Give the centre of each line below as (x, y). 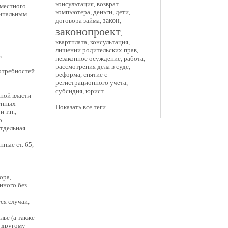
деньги (103, 12)
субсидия (69, 91)
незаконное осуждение (88, 58)
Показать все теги (81, 107)
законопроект (88, 31)
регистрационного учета (91, 83)
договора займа (78, 21)
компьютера (73, 12)
